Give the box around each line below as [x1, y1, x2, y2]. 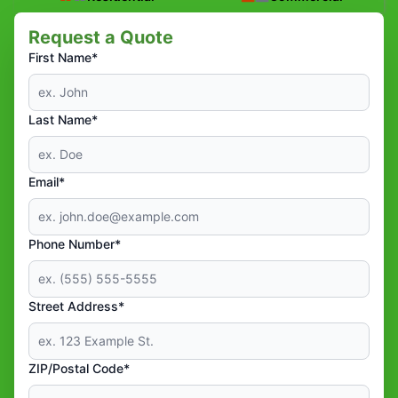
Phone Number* [28, 235, 121, 251]
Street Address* [28, 298, 124, 314]
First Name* [28, 49, 98, 65]
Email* [28, 173, 65, 189]
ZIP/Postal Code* [28, 360, 130, 376]
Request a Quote [28, 26, 173, 48]
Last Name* [28, 111, 98, 127]
